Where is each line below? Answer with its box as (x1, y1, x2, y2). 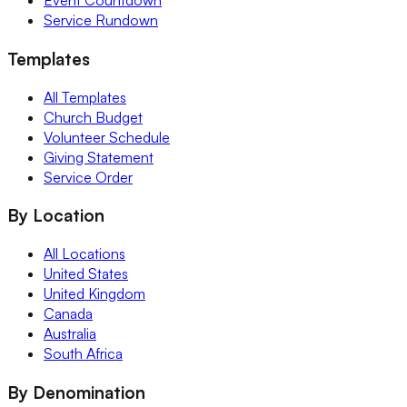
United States (44, 263, 128, 283)
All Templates (44, 87, 126, 106)
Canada (44, 303, 93, 323)
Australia (44, 323, 96, 342)
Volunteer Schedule (44, 127, 170, 146)
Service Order (44, 167, 133, 186)
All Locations (44, 243, 125, 263)
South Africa (44, 343, 123, 362)
